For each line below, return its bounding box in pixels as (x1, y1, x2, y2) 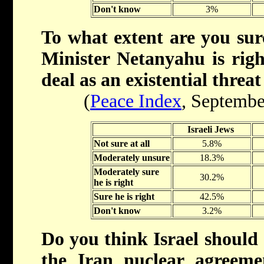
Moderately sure (93, 167, 159, 177)
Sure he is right (93, 192, 154, 202)
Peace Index (90, 91, 181, 112)
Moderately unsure (93, 153, 170, 163)
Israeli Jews (187, 124, 234, 135)
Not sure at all (93, 138, 150, 149)
